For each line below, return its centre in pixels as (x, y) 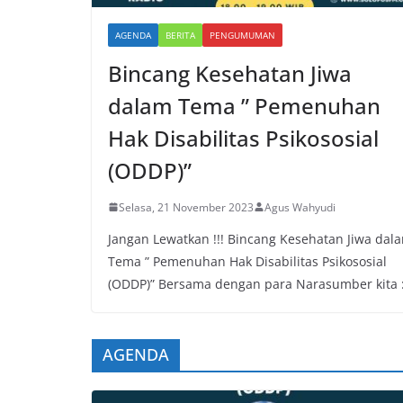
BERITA (180, 35)
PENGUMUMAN (242, 35)
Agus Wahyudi (300, 207)
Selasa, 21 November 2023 (186, 207)
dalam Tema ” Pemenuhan (244, 105)
